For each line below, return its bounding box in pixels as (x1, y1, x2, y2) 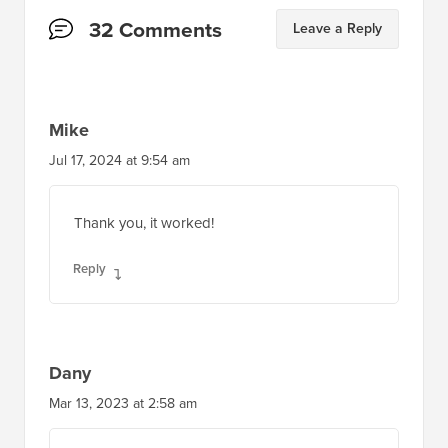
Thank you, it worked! (74, 58, 214, 81)
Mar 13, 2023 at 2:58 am (49, 239, 197, 261)
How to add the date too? (74, 301, 241, 324)
